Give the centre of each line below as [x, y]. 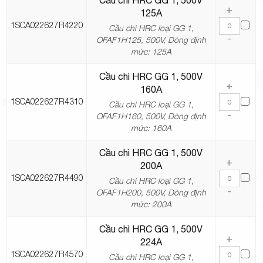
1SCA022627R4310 [47, 102]
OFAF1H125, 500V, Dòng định [151, 40]
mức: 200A [151, 204]
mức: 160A [151, 128]
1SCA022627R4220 [47, 25]
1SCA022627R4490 [47, 178]
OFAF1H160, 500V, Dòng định [151, 116]
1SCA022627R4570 [47, 254]
